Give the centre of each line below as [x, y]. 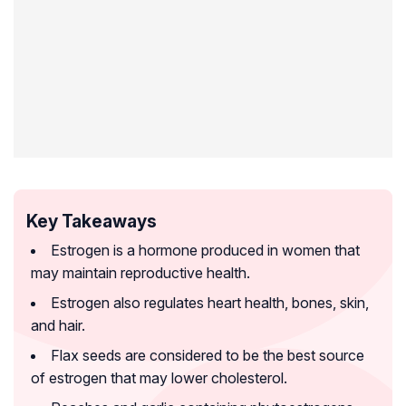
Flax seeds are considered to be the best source [208, 356]
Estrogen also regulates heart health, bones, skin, [210, 303]
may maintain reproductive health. [140, 273]
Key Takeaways [92, 222]
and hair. [58, 326]
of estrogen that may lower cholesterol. [159, 378]
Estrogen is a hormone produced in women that [205, 251]
